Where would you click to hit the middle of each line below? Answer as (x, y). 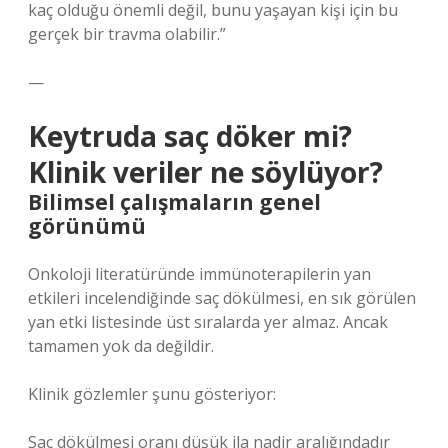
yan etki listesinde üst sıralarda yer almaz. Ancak (208, 322)
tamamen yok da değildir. (121, 346)
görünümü (87, 226)
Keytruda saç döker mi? (190, 136)
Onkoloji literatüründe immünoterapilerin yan (199, 274)
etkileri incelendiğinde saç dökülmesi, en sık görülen (222, 298)
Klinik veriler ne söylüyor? (205, 172)
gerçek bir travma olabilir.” (127, 34)
